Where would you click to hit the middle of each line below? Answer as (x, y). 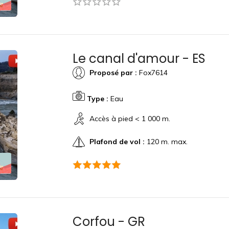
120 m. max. (166, 141)
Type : (97, 99)
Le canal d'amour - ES (139, 59)
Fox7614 (152, 72)
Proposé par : (113, 72)
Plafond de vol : (117, 141)
